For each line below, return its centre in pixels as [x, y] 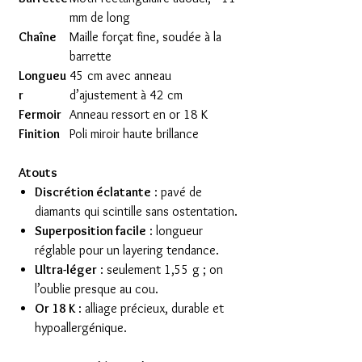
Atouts [38, 172]
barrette [90, 56]
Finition [39, 133]
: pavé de [177, 192]
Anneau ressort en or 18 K [139, 114]
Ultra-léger [66, 269]
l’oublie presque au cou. [97, 288]
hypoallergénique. [81, 327]
